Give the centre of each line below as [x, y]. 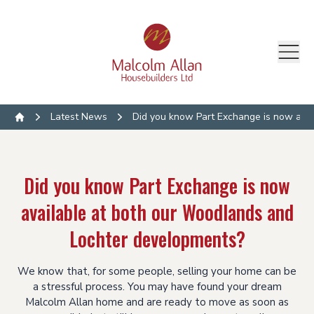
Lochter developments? [157, 238]
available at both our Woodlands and [157, 212]
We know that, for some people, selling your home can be [157, 271]
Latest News [79, 116]
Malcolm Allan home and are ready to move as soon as [157, 302]
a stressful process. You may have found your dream [157, 286]
